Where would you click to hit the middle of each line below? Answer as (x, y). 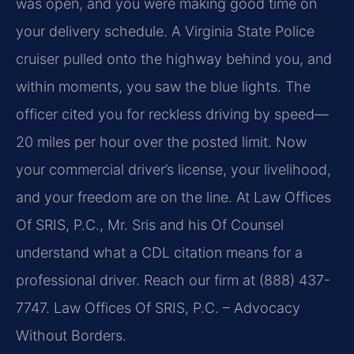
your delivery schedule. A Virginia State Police (165, 31)
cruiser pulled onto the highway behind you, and (174, 58)
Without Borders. (71, 335)
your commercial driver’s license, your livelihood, (173, 169)
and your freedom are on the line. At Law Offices (173, 197)
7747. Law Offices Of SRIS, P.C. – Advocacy (158, 307)
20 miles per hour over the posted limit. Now (161, 141)
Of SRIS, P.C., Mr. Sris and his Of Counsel (150, 224)
